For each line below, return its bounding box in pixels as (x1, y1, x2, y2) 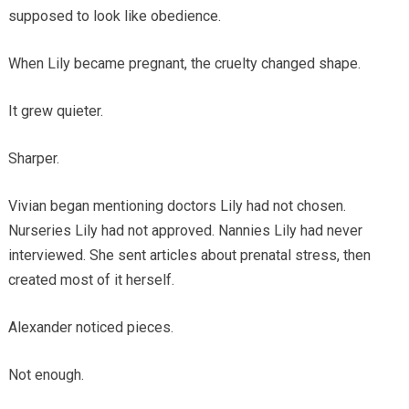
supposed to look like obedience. (7, 6, 221, 25)
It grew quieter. (7, 101, 103, 120)
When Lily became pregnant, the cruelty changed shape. (7, 54, 361, 72)
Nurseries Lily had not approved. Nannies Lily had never (7, 221, 362, 239)
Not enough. (7, 365, 84, 383)
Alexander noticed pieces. (7, 318, 173, 336)
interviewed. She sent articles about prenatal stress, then (7, 246, 371, 264)
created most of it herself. (7, 270, 174, 288)
